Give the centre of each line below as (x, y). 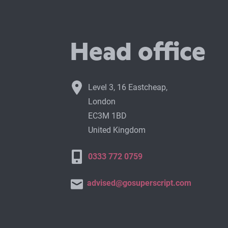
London (102, 102)
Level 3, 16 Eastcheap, (128, 88)
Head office (138, 52)
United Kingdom (117, 130)
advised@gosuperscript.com (139, 183)
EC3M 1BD (108, 116)
